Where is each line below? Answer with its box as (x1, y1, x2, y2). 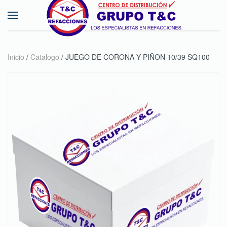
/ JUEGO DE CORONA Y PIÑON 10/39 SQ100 (59, 52, 210, 62)
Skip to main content (23, 23, 96, 35)
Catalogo (30, 52, 59, 62)
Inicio (8, 52, 24, 62)
